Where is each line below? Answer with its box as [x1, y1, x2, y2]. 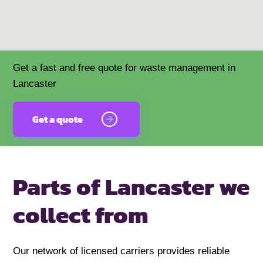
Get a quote [32, 112, 83, 127]
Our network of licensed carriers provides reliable [13, 245, 230, 257]
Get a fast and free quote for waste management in [13, 62, 236, 74]
